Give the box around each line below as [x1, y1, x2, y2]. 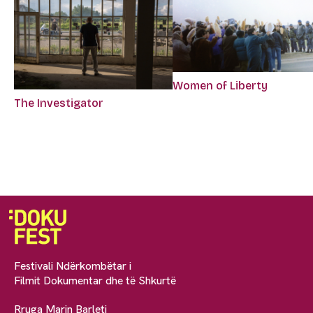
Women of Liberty [173, 79, 268, 93]
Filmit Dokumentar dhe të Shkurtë [14, 273, 176, 289]
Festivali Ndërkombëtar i [14, 259, 131, 274]
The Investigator [14, 96, 103, 110]
